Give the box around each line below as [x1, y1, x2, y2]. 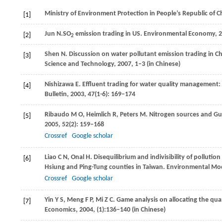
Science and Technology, [45, 60, 117, 68]
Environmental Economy [142, 30, 215, 38]
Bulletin [45, 91, 67, 98]
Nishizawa [45, 81, 74, 88]
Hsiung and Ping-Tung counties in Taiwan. [45, 164, 165, 171]
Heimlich [86, 111, 111, 118]
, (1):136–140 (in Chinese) [93, 206, 166, 214]
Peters [120, 111, 138, 118]
